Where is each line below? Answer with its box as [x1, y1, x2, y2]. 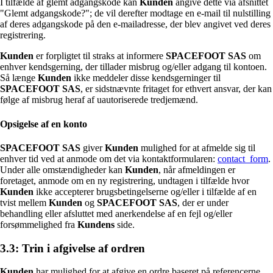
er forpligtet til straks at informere [34, 51, 166, 62]
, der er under [177, 197, 229, 208]
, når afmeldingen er [158, 164, 235, 175]
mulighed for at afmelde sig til [138, 142, 255, 153]
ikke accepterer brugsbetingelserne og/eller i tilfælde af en [34, 186, 257, 197]
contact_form [218, 153, 268, 164]
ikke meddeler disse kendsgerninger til [71, 73, 221, 83]
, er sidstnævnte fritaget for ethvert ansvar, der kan [80, 83, 272, 94]
